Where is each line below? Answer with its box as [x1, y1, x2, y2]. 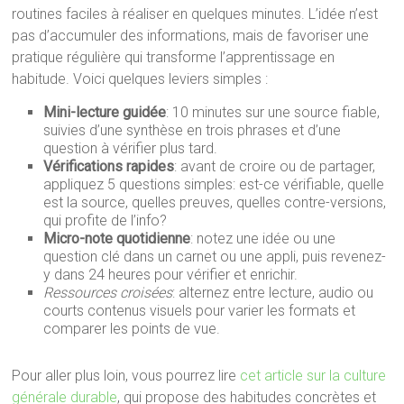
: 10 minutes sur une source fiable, [166, 104, 381, 121]
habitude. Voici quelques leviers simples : [12, 70, 269, 87]
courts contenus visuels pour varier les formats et [43, 302, 356, 319]
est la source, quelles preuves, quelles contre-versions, [43, 194, 387, 211]
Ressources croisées [43, 284, 173, 301]
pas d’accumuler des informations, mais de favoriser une [12, 27, 370, 44]
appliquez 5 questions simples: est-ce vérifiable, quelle [43, 176, 385, 193]
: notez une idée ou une [190, 230, 336, 247]
